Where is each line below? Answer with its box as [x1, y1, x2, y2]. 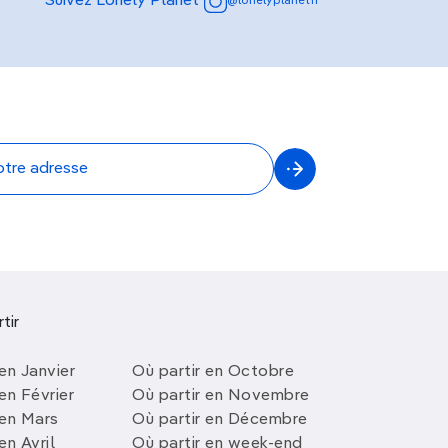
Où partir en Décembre [132, 412, 308, 428]
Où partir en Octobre [132, 364, 294, 380]
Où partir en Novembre [132, 388, 310, 404]
